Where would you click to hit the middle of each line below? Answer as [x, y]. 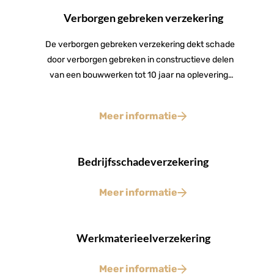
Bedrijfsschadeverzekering [143, 161]
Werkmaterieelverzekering [143, 238]
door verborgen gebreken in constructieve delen [140, 60]
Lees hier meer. [140, 91]
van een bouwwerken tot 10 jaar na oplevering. [140, 75]
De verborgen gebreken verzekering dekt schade [140, 45]
